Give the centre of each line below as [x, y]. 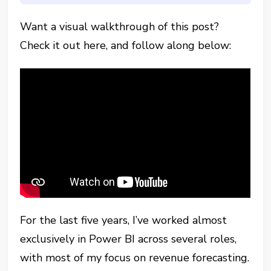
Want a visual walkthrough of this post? [120, 27]
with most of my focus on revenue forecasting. [135, 258]
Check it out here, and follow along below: [126, 45]
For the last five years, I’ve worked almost [124, 220]
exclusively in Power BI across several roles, [129, 239]
